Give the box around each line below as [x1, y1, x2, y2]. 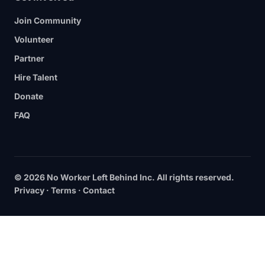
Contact [83, 185, 115, 196]
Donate [14, 91, 43, 102]
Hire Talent [14, 72, 57, 83]
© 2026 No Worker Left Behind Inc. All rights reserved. [14, 172, 234, 183]
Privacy [14, 185, 44, 196]
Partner [14, 53, 44, 64]
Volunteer [14, 34, 54, 45]
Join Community [14, 15, 81, 26]
